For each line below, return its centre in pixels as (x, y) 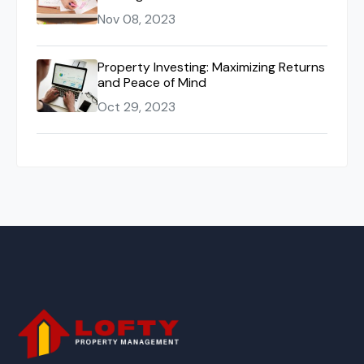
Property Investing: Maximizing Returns (211, 67)
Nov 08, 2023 (136, 19)
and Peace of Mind (152, 82)
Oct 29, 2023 (136, 107)
